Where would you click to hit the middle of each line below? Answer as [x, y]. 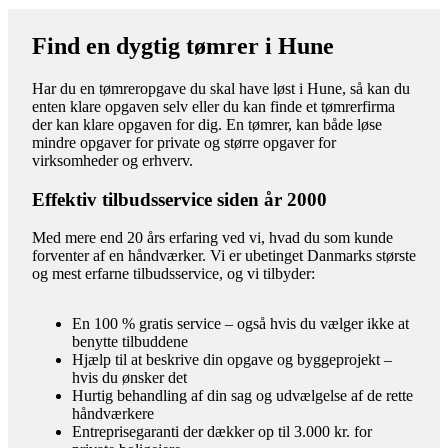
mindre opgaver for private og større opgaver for [184, 142]
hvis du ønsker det [129, 378]
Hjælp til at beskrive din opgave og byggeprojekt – [232, 360]
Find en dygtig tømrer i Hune [183, 45]
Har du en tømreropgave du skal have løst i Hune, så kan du [221, 88]
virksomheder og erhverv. [112, 160]
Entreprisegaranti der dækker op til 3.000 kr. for [222, 432]
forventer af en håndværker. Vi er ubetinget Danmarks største [224, 256]
